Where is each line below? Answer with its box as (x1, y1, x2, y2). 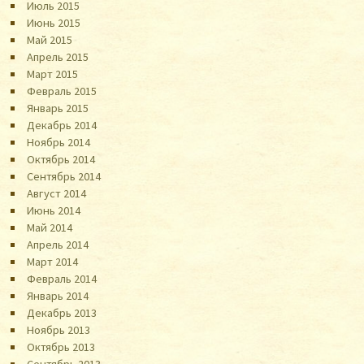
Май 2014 (27, 219, 73, 235)
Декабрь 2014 (27, 117, 97, 132)
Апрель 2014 (27, 236, 89, 252)
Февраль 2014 (27, 271, 97, 286)
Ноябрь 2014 (27, 134, 91, 149)
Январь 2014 (27, 288, 89, 303)
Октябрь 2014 (27, 151, 96, 167)
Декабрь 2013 (27, 305, 97, 320)
